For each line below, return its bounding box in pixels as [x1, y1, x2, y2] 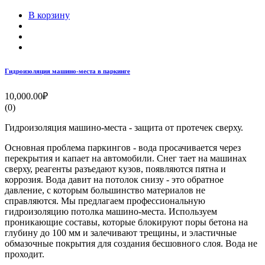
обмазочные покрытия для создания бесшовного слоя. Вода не [5, 238, 257, 248]
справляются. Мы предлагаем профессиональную [5, 195, 205, 206]
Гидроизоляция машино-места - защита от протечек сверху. [5, 122, 243, 132]
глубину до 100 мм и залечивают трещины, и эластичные [5, 227, 237, 238]
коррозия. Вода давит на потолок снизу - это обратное [5, 174, 224, 185]
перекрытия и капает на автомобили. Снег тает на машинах [5, 153, 247, 163]
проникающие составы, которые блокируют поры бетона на [5, 216, 248, 227]
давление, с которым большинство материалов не [5, 185, 205, 195]
